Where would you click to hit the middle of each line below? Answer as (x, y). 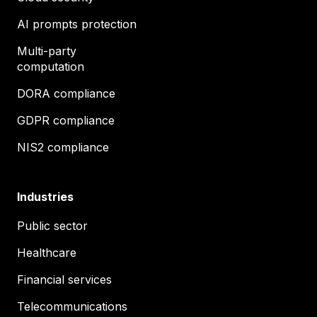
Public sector (52, 226)
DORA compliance (66, 93)
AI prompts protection (77, 24)
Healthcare (47, 253)
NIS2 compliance (63, 147)
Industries (45, 197)
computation (51, 67)
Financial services (64, 279)
